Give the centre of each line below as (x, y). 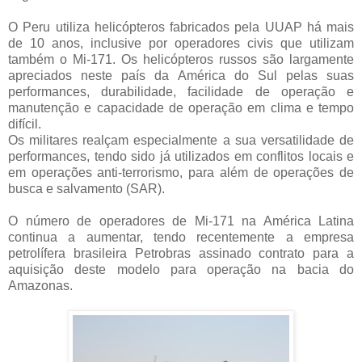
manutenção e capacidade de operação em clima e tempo (181, 107)
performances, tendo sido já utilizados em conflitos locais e (181, 156)
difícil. (25, 124)
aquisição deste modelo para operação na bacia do (181, 269)
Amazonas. (40, 285)
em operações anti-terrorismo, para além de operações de (181, 172)
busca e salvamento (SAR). (86, 188)
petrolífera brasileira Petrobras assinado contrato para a (181, 253)
